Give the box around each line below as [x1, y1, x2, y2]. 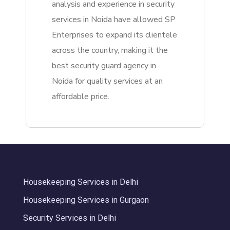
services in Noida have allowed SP [52, 14, 176, 26]
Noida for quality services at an [52, 75, 163, 87]
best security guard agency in [52, 60, 156, 72]
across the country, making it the [52, 45, 168, 56]
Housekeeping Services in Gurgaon [23, 195, 149, 205]
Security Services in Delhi [23, 213, 116, 223]
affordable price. [52, 91, 109, 103]
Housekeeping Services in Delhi [23, 177, 138, 187]
